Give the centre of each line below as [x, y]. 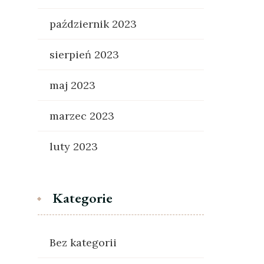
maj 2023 [72, 85]
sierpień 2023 [84, 55]
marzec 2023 [82, 116]
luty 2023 [73, 146]
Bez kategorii [83, 242]
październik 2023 [93, 24]
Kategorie [82, 198]
